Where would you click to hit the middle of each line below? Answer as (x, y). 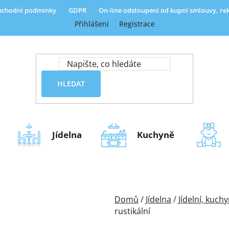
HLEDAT (71, 83)
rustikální (132, 211)
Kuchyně (156, 134)
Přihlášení (91, 24)
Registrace (137, 24)
